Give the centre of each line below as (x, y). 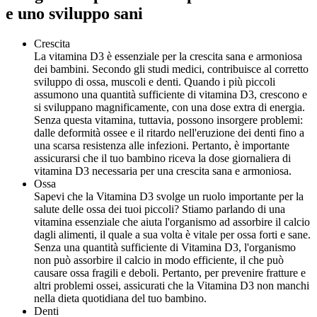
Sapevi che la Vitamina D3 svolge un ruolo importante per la (169, 197)
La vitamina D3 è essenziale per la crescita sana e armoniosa (168, 57)
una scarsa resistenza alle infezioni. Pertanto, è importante (162, 146)
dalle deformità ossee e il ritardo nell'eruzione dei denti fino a (169, 133)
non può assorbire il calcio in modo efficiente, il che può (159, 260)
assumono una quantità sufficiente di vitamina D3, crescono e (171, 95)
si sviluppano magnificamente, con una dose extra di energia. (169, 108)
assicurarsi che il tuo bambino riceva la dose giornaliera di (162, 158)
